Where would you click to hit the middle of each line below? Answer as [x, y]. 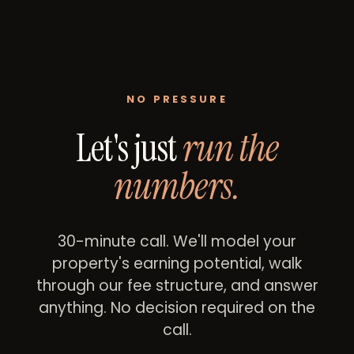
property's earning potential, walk [177, 263]
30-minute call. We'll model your [177, 241]
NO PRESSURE [177, 100]
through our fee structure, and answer [177, 285]
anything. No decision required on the [177, 307]
